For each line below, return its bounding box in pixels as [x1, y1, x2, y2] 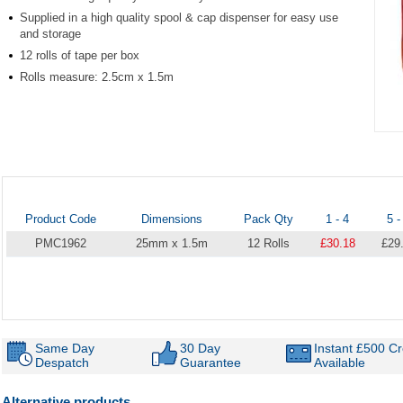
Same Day [35, 340, 94, 355]
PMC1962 [34, 236, 86, 250]
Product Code [24, 211, 96, 226]
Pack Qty [243, 211, 293, 226]
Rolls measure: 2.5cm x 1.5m [20, 69, 174, 84]
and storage [20, 26, 81, 40]
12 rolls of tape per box [20, 48, 139, 62]
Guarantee [179, 354, 241, 370]
